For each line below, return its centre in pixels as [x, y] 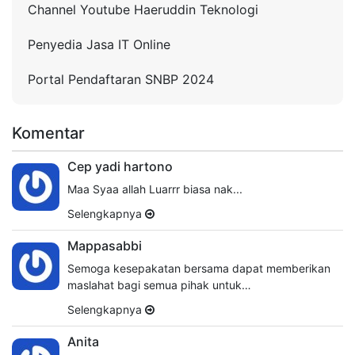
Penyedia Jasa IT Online [99, 44]
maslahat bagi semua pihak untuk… [159, 284]
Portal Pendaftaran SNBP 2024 [121, 79]
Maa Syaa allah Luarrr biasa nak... [155, 189]
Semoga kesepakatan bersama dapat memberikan [199, 268]
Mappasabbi [105, 245]
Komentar [48, 133]
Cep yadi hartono [120, 166]
